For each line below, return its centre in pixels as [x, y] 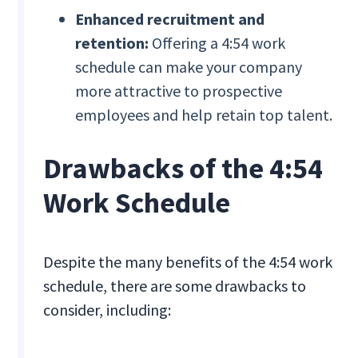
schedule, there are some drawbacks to [175, 286]
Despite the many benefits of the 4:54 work [188, 262]
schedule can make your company [189, 67]
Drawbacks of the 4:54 [183, 169]
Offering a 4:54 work [219, 43]
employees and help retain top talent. [204, 115]
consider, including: [107, 310]
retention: [114, 43]
